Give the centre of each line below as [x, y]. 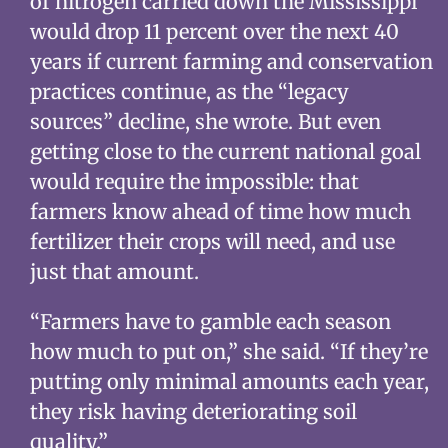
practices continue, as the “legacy [189, 91]
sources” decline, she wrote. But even [205, 121]
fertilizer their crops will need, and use [212, 241]
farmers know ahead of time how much [220, 211]
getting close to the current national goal [225, 151]
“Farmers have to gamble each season [210, 321]
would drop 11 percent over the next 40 [214, 31]
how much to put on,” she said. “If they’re [228, 351]
